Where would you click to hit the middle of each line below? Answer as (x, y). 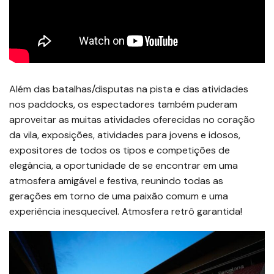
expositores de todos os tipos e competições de (120, 150)
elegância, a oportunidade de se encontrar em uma (124, 166)
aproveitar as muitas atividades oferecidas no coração (132, 120)
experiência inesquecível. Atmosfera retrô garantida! (126, 212)
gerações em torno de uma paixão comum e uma (119, 196)
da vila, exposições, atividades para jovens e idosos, (125, 135)
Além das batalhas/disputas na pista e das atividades (129, 89)
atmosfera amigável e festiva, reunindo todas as (116, 181)
